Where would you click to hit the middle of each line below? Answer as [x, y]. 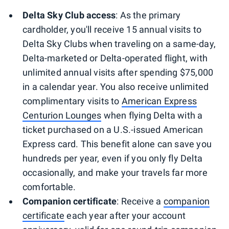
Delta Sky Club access [69, 15]
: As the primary [148, 15]
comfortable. [49, 187]
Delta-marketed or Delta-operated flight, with [115, 58]
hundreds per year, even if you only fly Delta [113, 158]
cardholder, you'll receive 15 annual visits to [112, 29]
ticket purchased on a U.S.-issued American [113, 129]
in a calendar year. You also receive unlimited [116, 86]
